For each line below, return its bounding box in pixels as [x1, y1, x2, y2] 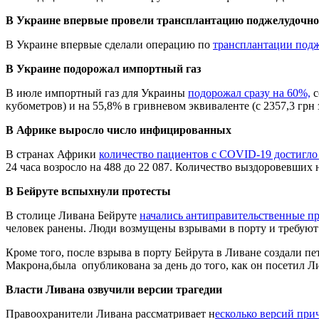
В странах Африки [6, 147, 99, 160]
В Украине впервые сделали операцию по [6, 38, 213, 51]
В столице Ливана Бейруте [6, 209, 140, 221]
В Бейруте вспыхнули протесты [6, 184, 171, 197]
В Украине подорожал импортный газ [6, 62, 201, 75]
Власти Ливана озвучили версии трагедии [6, 283, 222, 296]
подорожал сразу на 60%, [188, 86, 310, 99]
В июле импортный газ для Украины [6, 86, 188, 99]
